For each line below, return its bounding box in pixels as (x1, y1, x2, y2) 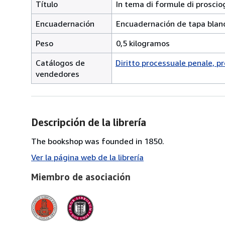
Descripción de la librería (31, 116, 146, 128)
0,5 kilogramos (116, 38, 170, 48)
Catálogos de (36, 57, 85, 68)
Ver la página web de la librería (31, 152, 144, 162)
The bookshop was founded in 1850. (31, 136, 164, 146)
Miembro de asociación (31, 171, 131, 182)
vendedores (36, 68, 79, 79)
